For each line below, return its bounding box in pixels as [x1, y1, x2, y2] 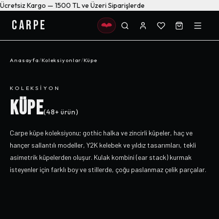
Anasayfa [10, 57, 40, 64]
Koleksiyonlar [41, 57, 82, 64]
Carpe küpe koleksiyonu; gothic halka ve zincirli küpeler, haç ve [10, 129, 193, 137]
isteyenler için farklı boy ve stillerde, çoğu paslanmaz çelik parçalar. [10, 165, 206, 174]
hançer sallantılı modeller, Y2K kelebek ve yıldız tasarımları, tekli [10, 141, 196, 149]
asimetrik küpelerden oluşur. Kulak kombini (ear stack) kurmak [10, 153, 192, 161]
